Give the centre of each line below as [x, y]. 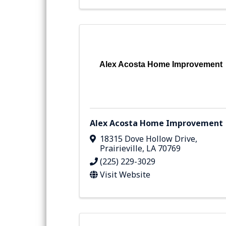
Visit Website [125, 175]
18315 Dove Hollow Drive [148, 139]
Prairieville [121, 149]
